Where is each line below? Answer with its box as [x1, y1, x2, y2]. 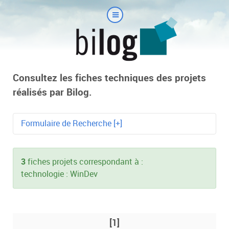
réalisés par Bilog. [13, 86, 92, 98]
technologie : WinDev [21, 169, 98, 179]
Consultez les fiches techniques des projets [13, 72, 206, 84]
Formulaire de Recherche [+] [21, 118, 122, 128]
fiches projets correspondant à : [26, 156, 143, 167]
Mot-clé [21, 140, 49, 150]
